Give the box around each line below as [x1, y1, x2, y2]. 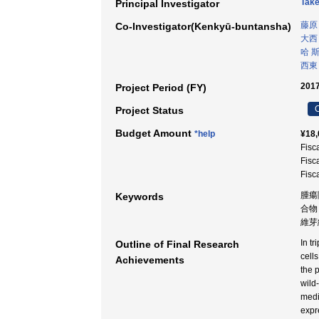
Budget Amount [115, 127, 194, 139]
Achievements [115, 254, 184, 266]
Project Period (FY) [115, 82, 206, 93]
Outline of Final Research [115, 239, 239, 250]
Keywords [115, 191, 164, 202]
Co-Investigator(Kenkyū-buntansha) [115, 21, 291, 32]
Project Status [115, 105, 184, 116]
